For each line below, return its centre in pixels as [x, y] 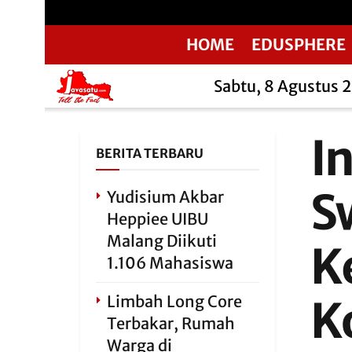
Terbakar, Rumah [171, 323]
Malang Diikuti [162, 241]
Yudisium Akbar [165, 197]
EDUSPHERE [299, 44]
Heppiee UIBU [158, 219]
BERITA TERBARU [150, 153]
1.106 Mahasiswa [170, 263]
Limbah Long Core [174, 301]
